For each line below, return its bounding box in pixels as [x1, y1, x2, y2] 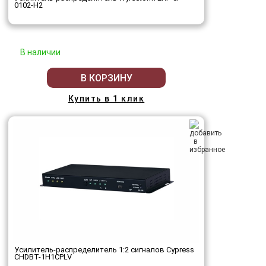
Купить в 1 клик [68, 94, 145, 104]
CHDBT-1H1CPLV [14, 252, 72, 262]
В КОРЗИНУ [80, 72, 132, 84]
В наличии [20, 47, 61, 58]
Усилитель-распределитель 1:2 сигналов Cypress [14, 245, 194, 255]
